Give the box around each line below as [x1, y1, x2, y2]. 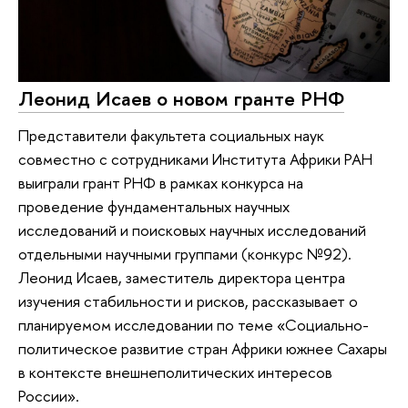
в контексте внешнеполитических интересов [18, 362, 332, 382]
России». [18, 385, 79, 406]
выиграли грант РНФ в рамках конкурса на [18, 172, 303, 193]
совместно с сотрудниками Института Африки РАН [18, 148, 372, 169]
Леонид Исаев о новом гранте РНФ [18, 85, 344, 113]
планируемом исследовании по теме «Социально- [18, 314, 369, 335]
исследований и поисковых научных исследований [18, 219, 366, 240]
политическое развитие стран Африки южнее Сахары [18, 338, 387, 359]
